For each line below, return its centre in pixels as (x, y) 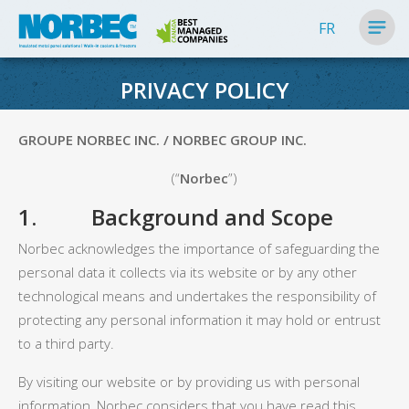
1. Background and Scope (176, 217)
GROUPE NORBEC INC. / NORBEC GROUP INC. (163, 140)
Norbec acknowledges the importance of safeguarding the (199, 248)
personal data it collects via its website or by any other (188, 272)
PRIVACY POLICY (204, 90)
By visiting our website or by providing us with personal (189, 382)
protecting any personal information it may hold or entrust (199, 320)
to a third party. (66, 343)
